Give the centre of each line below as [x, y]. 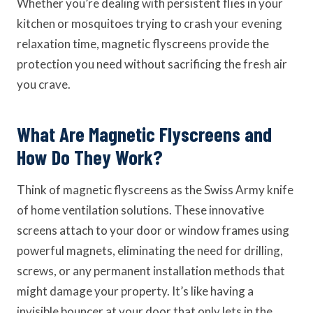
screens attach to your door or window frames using [153, 230]
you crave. [44, 84]
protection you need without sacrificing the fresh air [152, 64]
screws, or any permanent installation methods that [151, 271]
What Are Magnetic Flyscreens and [144, 134]
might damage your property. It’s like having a [135, 291]
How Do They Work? [90, 157]
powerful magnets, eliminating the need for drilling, [150, 250]
